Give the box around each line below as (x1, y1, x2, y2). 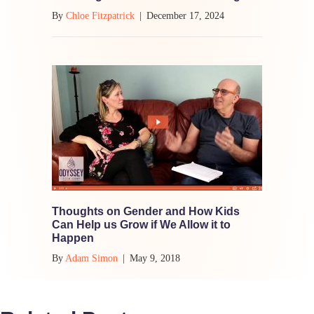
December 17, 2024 (146, 10, 224, 21)
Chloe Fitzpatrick (66, 10, 135, 21)
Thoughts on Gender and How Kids (52, 205, 240, 217)
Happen (52, 231, 94, 244)
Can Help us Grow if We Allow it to (52, 218, 231, 231)
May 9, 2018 (130, 252, 180, 264)
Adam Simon (65, 252, 118, 264)
